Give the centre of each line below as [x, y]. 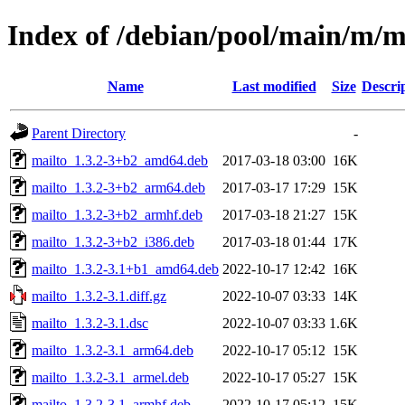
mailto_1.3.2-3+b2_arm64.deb [118, 187]
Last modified [274, 86]
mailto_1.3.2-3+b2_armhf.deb [117, 214]
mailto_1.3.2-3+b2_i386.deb [113, 241]
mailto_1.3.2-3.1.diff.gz [99, 296]
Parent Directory [79, 133]
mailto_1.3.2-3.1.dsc [90, 323]
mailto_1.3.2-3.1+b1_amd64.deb [125, 268]
